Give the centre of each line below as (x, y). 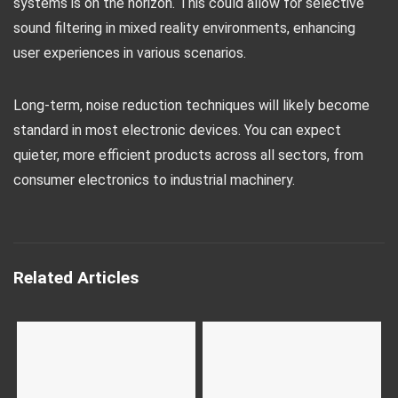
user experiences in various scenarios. (130, 53)
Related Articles (76, 278)
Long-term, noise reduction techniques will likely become (191, 105)
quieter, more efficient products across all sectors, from (188, 155)
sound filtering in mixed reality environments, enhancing (184, 28)
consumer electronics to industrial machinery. (154, 180)
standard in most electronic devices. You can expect (177, 130)
